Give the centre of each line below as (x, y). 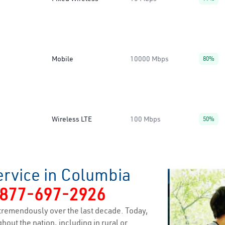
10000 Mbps (149, 59)
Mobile (63, 59)
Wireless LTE (72, 119)
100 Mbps (145, 119)
